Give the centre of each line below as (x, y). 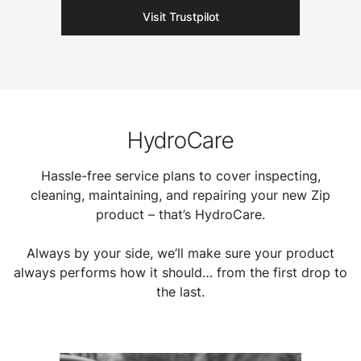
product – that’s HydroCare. (180, 214)
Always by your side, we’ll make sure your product (180, 253)
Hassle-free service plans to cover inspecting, (180, 175)
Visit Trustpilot (180, 16)
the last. (180, 291)
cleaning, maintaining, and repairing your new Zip (180, 195)
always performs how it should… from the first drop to (180, 272)
